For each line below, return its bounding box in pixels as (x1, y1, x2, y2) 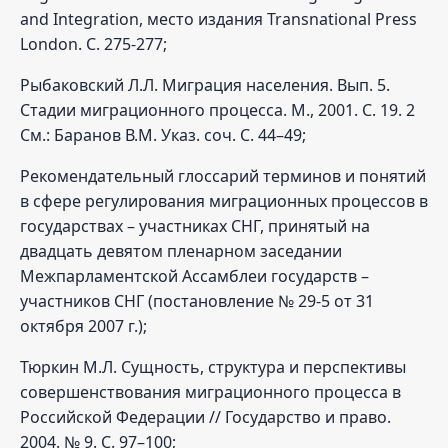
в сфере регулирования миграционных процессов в (20, 189, 428, 212)
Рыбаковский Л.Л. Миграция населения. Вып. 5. (20, 73, 390, 96)
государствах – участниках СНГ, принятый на (20, 214, 370, 237)
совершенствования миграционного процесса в (20, 380, 401, 403)
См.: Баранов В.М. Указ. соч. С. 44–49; (20, 123, 306, 146)
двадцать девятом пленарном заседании (20, 239, 342, 262)
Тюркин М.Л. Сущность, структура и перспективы (20, 355, 406, 378)
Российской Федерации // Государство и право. (20, 405, 391, 428)
